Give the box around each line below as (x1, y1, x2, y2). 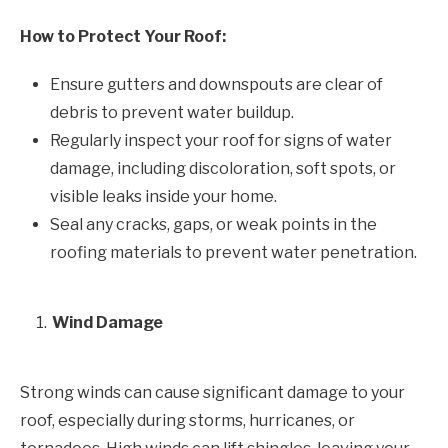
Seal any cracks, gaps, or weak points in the (50, 214, 377, 234)
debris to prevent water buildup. (50, 102, 294, 122)
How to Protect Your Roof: (20, 26, 226, 46)
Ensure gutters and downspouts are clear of (50, 74, 383, 94)
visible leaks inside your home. (50, 186, 277, 206)
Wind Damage (52, 312, 163, 332)
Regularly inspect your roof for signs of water (50, 130, 392, 150)
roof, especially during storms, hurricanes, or (20, 410, 355, 430)
